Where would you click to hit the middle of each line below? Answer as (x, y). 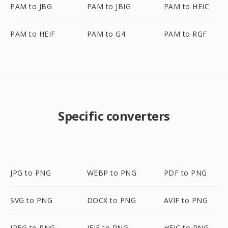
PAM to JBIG (109, 6)
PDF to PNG (185, 173)
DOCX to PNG (111, 200)
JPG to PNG (31, 173)
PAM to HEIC (187, 6)
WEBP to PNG (112, 173)
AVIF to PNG (186, 200)
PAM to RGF (185, 34)
